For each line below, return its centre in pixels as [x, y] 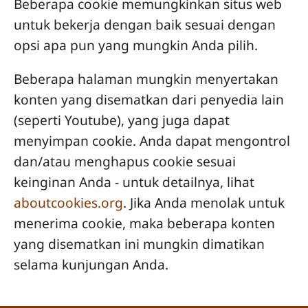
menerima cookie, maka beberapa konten [144, 223]
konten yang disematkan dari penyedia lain [149, 100]
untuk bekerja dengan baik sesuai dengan [145, 25]
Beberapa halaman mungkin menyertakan [146, 79]
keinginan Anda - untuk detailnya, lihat [134, 182]
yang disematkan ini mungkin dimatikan [139, 244]
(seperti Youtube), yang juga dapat [122, 120]
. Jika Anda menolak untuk [204, 203]
